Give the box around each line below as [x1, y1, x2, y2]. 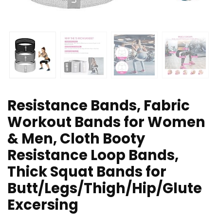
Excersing [7, 195, 78, 215]
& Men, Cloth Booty [7, 129, 145, 149]
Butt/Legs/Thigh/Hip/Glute [7, 179, 202, 199]
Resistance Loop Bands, [7, 145, 179, 165]
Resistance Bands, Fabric [7, 96, 190, 116]
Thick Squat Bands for [7, 162, 166, 182]
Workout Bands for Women [7, 112, 205, 132]
